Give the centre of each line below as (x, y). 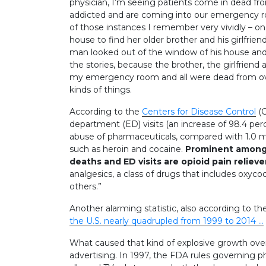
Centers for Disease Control (199, 111)
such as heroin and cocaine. (127, 149)
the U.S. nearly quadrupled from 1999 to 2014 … (167, 221)
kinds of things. (101, 89)
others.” (85, 186)
